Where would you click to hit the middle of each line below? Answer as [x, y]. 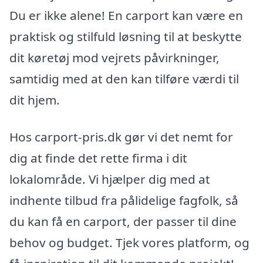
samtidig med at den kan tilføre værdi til [124, 78]
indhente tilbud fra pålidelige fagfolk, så [124, 200]
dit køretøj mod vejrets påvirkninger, [114, 57]
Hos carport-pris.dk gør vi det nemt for [121, 137]
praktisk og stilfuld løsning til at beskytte [126, 36]
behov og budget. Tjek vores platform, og [129, 243]
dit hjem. [35, 100]
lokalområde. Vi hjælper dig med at [110, 179]
